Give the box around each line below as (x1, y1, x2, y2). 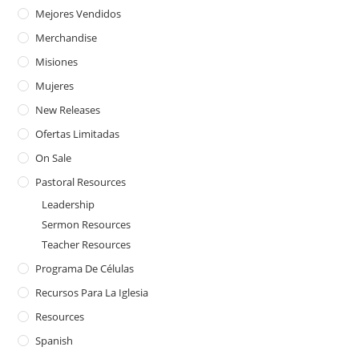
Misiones (35, 54, 79, 70)
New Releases (35, 103, 101, 118)
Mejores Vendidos (35, 6, 122, 22)
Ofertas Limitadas (35, 127, 120, 142)
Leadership (42, 197, 95, 212)
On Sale (35, 151, 72, 166)
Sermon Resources (42, 217, 131, 232)
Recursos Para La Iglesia (35, 285, 149, 301)
